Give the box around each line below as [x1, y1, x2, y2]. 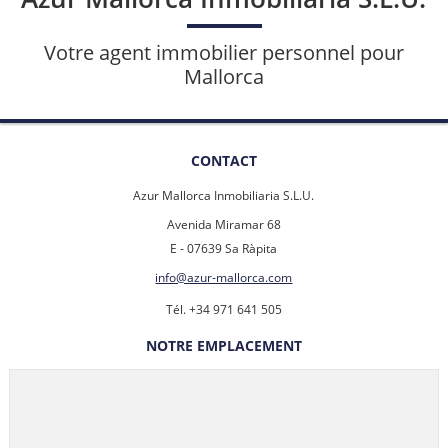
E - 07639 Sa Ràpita [170, 240, 278, 258]
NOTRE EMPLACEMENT [145, 336, 302, 356]
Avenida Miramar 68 [166, 216, 281, 234]
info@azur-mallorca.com [155, 269, 293, 287]
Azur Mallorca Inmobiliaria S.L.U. [133, 187, 315, 205]
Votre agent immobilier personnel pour [43, 39, 404, 67]
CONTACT [190, 151, 257, 171]
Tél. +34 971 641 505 [165, 301, 282, 319]
